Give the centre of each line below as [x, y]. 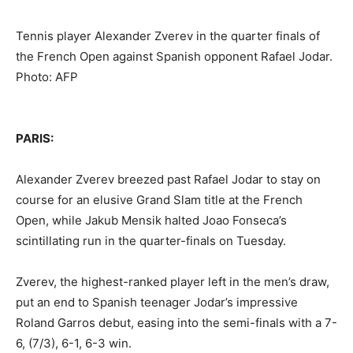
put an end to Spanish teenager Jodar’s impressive [157, 303]
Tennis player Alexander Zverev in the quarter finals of [168, 36]
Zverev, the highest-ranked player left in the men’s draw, [173, 282]
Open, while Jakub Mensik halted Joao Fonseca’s [151, 221]
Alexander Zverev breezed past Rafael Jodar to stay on [168, 180]
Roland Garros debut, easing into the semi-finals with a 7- [176, 323]
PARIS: [35, 139]
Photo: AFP [47, 77]
